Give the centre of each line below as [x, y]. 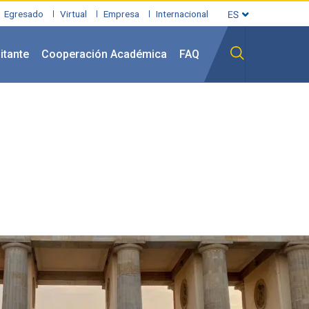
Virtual [73, 14]
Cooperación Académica [104, 54]
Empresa [121, 14]
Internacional [182, 14]
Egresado [24, 14]
